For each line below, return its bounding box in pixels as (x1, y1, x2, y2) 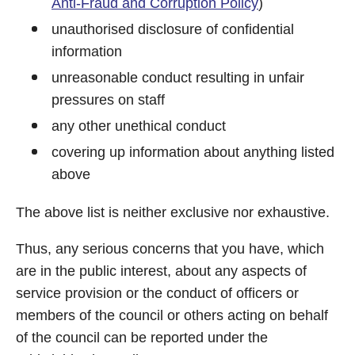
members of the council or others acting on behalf (16, 307, 328, 323)
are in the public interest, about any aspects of (16, 263, 307, 279)
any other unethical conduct (52, 118, 226, 134)
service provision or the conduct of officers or (16, 285, 299, 301)
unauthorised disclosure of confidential (52, 21, 294, 37)
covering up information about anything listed (52, 144, 334, 160)
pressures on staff (52, 92, 165, 108)
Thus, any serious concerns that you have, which (16, 241, 324, 257)
